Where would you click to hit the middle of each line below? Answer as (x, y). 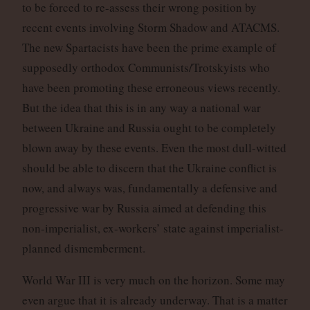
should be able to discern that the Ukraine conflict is (149, 168)
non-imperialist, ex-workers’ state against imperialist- (153, 228)
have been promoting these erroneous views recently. (151, 88)
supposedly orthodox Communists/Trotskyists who (146, 68)
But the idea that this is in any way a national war (141, 108)
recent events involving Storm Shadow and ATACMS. (151, 28)
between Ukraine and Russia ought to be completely (149, 128)
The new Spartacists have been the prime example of (149, 48)
